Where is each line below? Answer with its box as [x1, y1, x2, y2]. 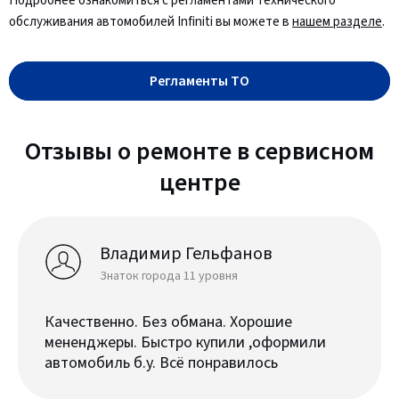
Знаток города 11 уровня [100, 266, 238, 285]
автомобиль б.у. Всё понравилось [45, 351, 278, 374]
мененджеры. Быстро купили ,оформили [45, 330, 326, 354]
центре [159, 164, 240, 200]
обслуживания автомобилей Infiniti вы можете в [9, 12, 292, 31]
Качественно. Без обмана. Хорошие [45, 310, 292, 333]
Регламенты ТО [150, 70, 249, 91]
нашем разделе [292, 12, 382, 31]
